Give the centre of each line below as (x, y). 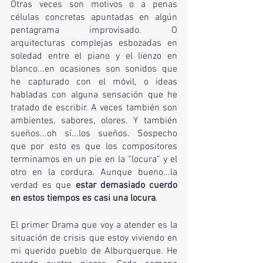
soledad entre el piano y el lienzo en (94, 56)
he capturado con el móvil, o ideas (94, 82)
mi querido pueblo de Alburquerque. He (94, 251)
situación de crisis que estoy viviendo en (94, 238)
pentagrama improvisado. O (94, 31)
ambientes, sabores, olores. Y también (94, 121)
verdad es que (43, 186)
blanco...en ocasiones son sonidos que (94, 69)
